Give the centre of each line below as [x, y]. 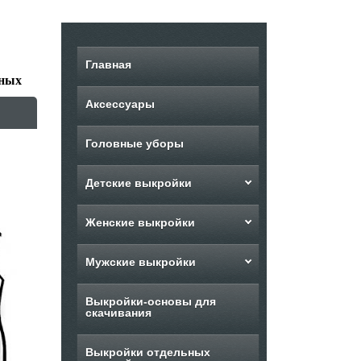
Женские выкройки [140, 222]
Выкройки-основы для [151, 301]
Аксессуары [120, 104]
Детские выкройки [139, 183]
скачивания [118, 313]
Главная [108, 64]
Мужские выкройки [141, 262]
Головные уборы [135, 143]
